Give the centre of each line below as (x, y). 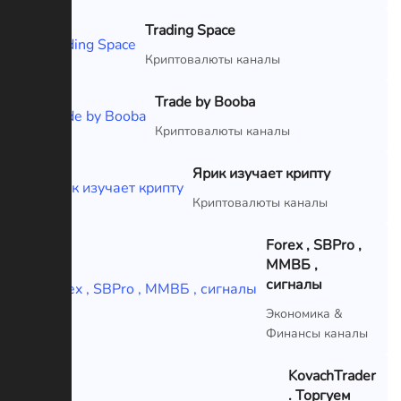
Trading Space (190, 30)
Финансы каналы (317, 333)
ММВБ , (292, 264)
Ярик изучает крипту (261, 173)
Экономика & (304, 313)
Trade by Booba (205, 102)
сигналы (294, 284)
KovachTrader (332, 375)
